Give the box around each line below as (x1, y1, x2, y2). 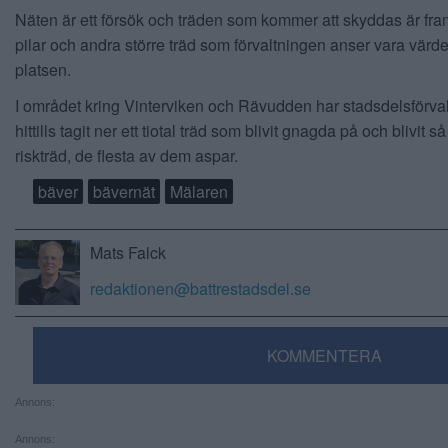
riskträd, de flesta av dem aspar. (15, 143, 238, 167)
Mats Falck (90, 240, 166, 264)
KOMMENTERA (267, 344, 382, 368)
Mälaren (169, 179, 228, 203)
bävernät (92, 179, 155, 203)
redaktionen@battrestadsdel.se (90, 277, 311, 301)
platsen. (15, 57, 71, 81)
